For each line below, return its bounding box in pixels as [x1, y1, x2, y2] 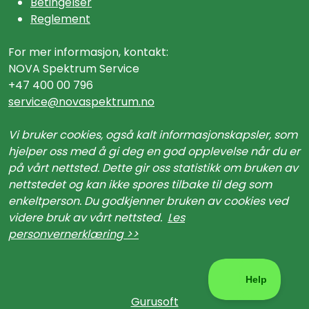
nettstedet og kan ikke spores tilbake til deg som [8, 177, 272, 192]
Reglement [30, 11, 90, 27]
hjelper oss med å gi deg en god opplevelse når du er [8, 143, 300, 159]
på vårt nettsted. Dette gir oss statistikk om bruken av [8, 160, 298, 176]
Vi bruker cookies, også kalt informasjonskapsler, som [8, 127, 297, 143]
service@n [8, 94, 66, 110]
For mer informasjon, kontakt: [8, 44, 168, 60]
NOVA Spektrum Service [8, 61, 139, 77]
